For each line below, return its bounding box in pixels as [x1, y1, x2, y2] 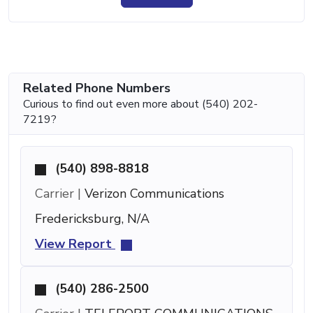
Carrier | [35, 185, 81, 203]
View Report [35, 235, 115, 253]
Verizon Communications [81, 185, 224, 203]
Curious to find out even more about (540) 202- [23, 96, 258, 112]
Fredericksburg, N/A [35, 210, 150, 228]
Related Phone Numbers [23, 80, 170, 97]
